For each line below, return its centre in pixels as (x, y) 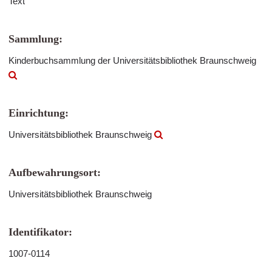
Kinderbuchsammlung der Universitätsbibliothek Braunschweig (132, 60)
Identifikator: (40, 232)
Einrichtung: (39, 113)
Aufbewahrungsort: (55, 172)
